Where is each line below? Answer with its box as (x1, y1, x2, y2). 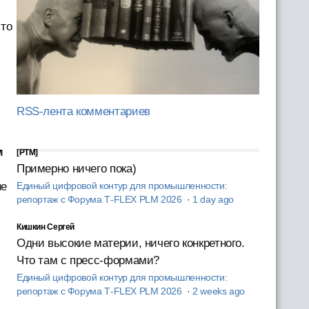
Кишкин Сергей (16, 221, 75, 232)
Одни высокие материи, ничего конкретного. (16, 236, 245, 250)
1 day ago (192, 194, 234, 205)
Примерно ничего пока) (16, 161, 137, 175)
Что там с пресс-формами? (16, 253, 160, 267)
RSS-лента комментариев (16, 104, 150, 118)
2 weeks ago (192, 286, 246, 297)
